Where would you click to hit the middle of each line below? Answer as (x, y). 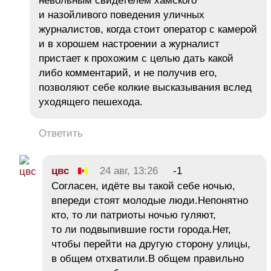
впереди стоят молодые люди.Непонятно (150, 201)
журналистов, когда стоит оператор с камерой (148, 30)
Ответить (61, 134)
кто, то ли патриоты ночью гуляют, (134, 215)
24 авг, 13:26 (129, 171)
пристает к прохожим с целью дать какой (136, 59)
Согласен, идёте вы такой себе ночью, (143, 186)
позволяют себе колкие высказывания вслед (145, 88)
